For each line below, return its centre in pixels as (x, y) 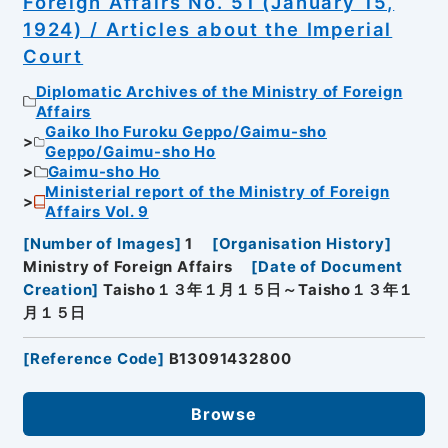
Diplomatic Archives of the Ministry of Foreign (219, 91)
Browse (224, 414)
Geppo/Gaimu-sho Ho (130, 151)
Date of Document (331, 267)
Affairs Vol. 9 (97, 211)
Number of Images (102, 244)
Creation (57, 290)
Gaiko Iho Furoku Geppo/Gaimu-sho (186, 131)
